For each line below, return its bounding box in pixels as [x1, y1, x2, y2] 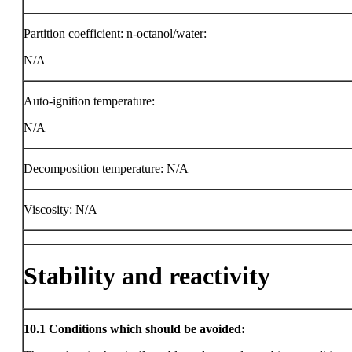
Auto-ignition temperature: [24, 94, 155, 108]
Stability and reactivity [24, 262, 270, 291]
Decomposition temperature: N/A [24, 162, 189, 175]
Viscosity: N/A [24, 203, 97, 216]
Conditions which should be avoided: [49, 322, 245, 335]
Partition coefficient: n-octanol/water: [24, 27, 207, 40]
